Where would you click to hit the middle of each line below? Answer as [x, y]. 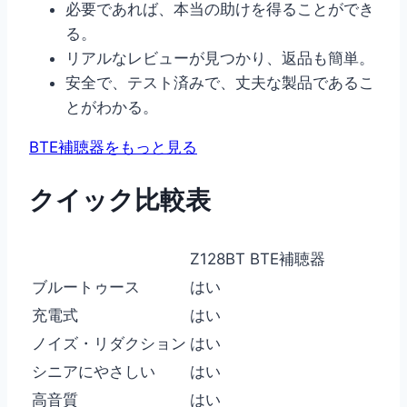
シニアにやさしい [94, 371]
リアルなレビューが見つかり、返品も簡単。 [220, 59]
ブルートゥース [86, 287]
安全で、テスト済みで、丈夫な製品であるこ [220, 83]
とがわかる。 [112, 108]
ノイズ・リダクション [109, 343]
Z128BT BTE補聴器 [258, 258]
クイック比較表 [120, 200]
